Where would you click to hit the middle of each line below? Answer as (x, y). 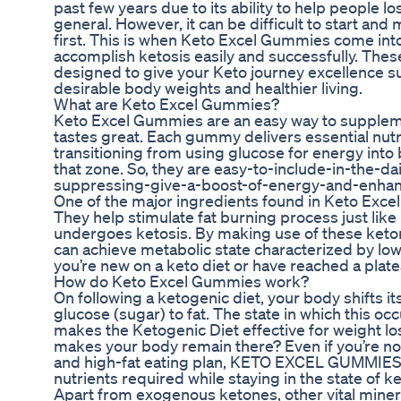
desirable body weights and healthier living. (208, 88)
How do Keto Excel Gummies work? (181, 282)
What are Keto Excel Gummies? (166, 104)
